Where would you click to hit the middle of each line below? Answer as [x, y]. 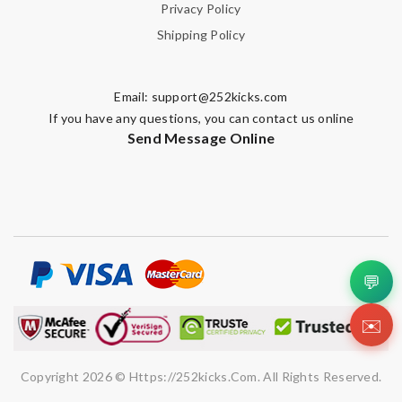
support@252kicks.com [219, 97]
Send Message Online [201, 138]
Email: [133, 97]
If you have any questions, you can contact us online [201, 118]
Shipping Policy [201, 35]
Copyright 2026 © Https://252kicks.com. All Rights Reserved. [201, 377]
